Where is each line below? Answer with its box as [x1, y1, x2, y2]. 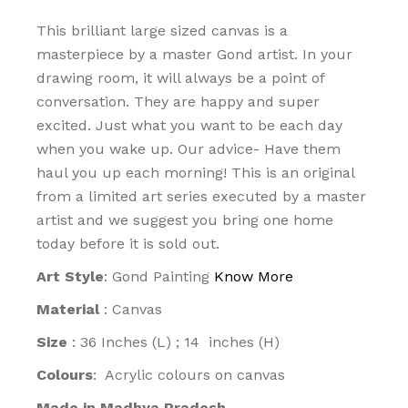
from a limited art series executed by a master [36, 187, 367, 205]
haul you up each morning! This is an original [36, 163, 355, 181]
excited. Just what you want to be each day [36, 116, 343, 134]
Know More [214, 267, 294, 285]
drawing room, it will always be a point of [36, 68, 325, 87]
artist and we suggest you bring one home [36, 210, 334, 229]
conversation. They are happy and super [36, 92, 321, 110]
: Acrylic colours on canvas [93, 365, 286, 383]
